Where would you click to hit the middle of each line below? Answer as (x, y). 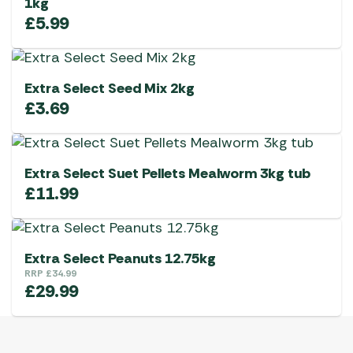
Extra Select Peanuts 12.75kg (120, 259)
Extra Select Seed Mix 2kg (110, 89)
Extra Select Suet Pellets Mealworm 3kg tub (167, 174)
